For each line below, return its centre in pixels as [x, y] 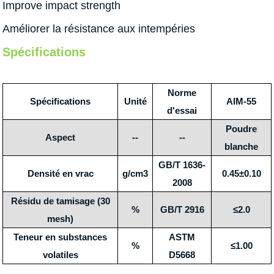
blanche [241, 147]
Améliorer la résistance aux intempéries [99, 29]
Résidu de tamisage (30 [60, 201]
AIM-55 [241, 102]
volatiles [60, 255]
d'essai [182, 111]
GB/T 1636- [182, 165]
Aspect [60, 138]
